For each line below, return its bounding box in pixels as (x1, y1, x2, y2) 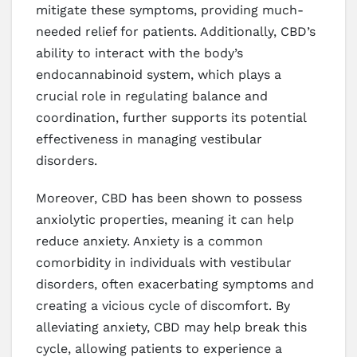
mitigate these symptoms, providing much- (36, 2, 304, 18)
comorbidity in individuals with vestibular (36, 254, 292, 270)
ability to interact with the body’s (36, 45, 243, 61)
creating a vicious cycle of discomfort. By (36, 297, 290, 313)
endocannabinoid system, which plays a (36, 66, 281, 82)
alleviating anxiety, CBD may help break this (36, 319, 307, 335)
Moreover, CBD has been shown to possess (36, 190, 302, 206)
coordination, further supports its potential (36, 109, 306, 125)
